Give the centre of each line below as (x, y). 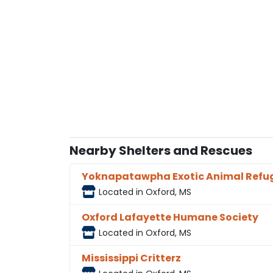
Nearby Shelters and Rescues (161, 150)
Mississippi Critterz (132, 258)
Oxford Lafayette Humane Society (170, 217)
